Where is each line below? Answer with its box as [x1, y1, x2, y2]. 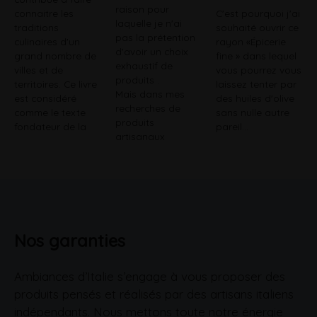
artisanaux [115, 129, 165, 142]
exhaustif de [115, 59, 173, 71]
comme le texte [14, 106, 86, 119]
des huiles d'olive [216, 92, 295, 105]
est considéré [14, 92, 76, 105]
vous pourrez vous [216, 64, 302, 76]
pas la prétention [115, 30, 195, 43]
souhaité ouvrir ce [216, 21, 299, 34]
